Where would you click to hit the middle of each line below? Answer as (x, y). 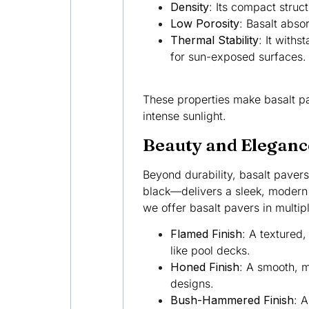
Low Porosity (205, 23)
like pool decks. (210, 251)
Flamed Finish (206, 234)
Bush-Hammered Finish (232, 300)
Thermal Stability (214, 40)
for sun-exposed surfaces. (238, 56)
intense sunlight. (184, 116)
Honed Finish (205, 267)
